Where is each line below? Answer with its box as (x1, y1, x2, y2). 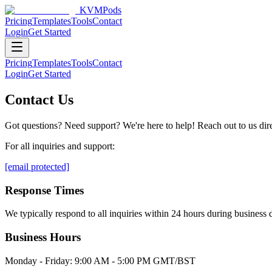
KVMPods (80, 5, 121, 15)
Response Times (5, 183, 84, 197)
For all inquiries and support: (5, 140, 115, 151)
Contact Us (5, 91, 73, 107)
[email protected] (5, 161, 69, 172)
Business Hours (5, 230, 81, 243)
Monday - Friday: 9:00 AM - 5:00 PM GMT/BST (5, 255, 195, 266)
